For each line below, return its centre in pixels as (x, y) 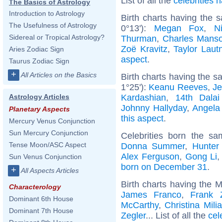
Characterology (35, 187)
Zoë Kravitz (144, 49)
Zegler (133, 215)
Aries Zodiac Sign (36, 49)
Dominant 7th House (41, 211)
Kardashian (143, 97)
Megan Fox (179, 28)
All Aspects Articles (50, 170)
